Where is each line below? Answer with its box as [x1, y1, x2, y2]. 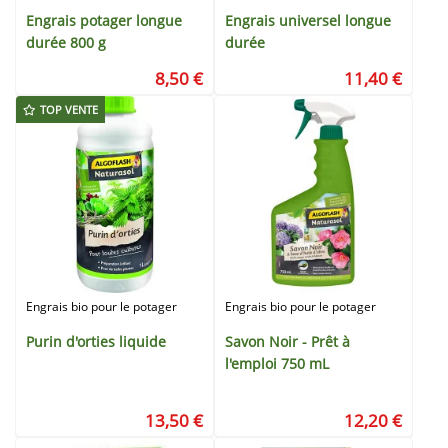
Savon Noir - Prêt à [225, 332, 350, 351]
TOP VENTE [40, 102, 98, 117]
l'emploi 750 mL [225, 354, 329, 373]
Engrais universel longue [225, 11, 391, 30]
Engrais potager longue [26, 11, 182, 30]
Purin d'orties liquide [26, 332, 166, 351]
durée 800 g [26, 33, 106, 52]
